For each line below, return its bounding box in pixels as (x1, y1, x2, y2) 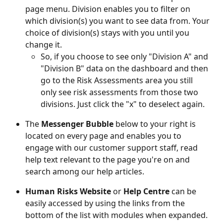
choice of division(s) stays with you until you (25, 27, 191, 38)
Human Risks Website (25, 185, 111, 197)
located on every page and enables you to (25, 130, 183, 141)
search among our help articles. (25, 166, 148, 177)
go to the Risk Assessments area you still (41, 74, 195, 86)
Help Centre (123, 185, 169, 197)
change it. (25, 39, 64, 50)
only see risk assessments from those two (41, 86, 200, 98)
